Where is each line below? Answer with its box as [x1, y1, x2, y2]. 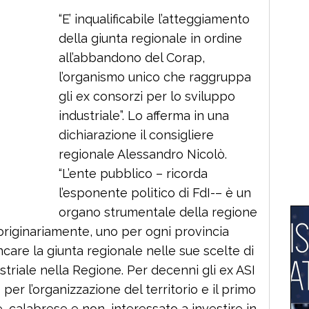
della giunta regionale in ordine [59, 30, 242, 46]
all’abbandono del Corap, [59, 50, 205, 65]
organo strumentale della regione [59, 204, 257, 219]
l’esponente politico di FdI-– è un [59, 185, 251, 200]
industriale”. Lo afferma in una [59, 108, 229, 123]
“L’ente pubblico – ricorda [59, 166, 208, 181]
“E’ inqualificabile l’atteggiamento [59, 11, 250, 26]
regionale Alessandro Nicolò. [59, 146, 227, 161]
